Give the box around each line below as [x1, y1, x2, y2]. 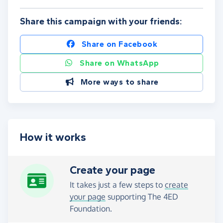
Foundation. [70, 204, 112, 214]
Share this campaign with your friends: [20, 16, 182, 27]
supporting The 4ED [106, 192, 178, 202]
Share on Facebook [81, 39, 158, 49]
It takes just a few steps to [70, 180, 165, 190]
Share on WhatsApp [80, 58, 159, 68]
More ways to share [80, 77, 159, 87]
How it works [20, 131, 86, 144]
